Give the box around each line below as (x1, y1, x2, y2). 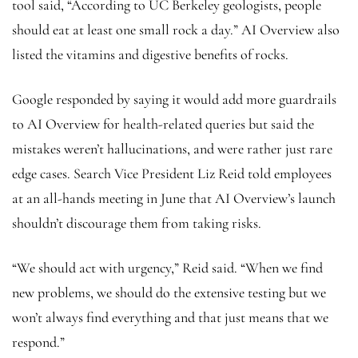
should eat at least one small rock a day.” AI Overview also (12, 20, 340, 38)
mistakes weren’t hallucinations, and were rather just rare (12, 139, 332, 157)
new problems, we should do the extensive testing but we (12, 283, 326, 301)
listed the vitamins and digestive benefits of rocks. (12, 45, 288, 63)
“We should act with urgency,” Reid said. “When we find (12, 258, 323, 276)
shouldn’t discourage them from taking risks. (12, 213, 265, 232)
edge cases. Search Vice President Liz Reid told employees (12, 164, 332, 182)
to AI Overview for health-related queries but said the (12, 114, 314, 133)
